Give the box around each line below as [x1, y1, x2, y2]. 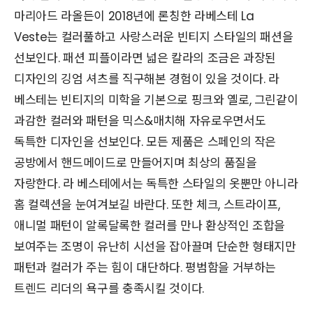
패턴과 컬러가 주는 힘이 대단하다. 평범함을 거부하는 [14, 259, 277, 277]
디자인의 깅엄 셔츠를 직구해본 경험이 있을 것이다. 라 [14, 71, 279, 88]
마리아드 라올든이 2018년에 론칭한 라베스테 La [14, 8, 254, 25]
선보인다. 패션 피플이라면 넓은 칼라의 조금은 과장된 [14, 50, 277, 67]
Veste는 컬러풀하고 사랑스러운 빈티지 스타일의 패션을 [14, 29, 293, 46]
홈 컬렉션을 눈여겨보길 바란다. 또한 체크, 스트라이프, [14, 196, 280, 214]
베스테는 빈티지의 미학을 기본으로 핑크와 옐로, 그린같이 [14, 92, 298, 109]
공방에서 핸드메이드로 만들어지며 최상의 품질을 [14, 154, 257, 172]
